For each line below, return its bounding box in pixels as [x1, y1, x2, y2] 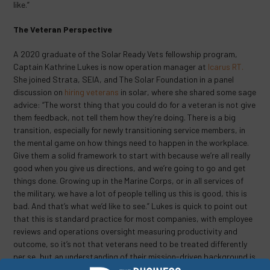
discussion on [13, 87, 65, 97]
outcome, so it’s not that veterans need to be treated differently [13, 239, 248, 249]
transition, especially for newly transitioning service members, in [13, 125, 246, 135]
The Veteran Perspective [13, 24, 115, 34]
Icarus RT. [208, 61, 244, 72]
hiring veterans [64, 87, 119, 97]
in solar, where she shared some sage [119, 87, 257, 97]
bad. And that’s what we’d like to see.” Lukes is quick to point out [13, 201, 248, 211]
